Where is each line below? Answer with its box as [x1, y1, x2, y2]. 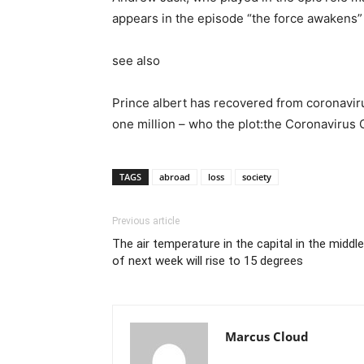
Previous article [112, 215, 180, 227]
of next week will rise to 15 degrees [112, 253, 303, 268]
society [242, 171, 271, 183]
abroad [159, 171, 190, 183]
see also [112, 53, 160, 68]
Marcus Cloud [225, 328, 309, 344]
